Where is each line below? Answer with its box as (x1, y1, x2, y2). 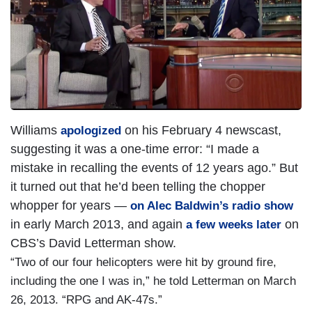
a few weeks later (186, 217, 281, 231)
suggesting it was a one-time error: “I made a (10, 141, 259, 156)
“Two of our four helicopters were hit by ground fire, (10, 255, 276, 269)
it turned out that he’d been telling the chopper (10, 179, 265, 194)
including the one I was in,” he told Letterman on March (10, 274, 296, 288)
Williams (10, 123, 61, 137)
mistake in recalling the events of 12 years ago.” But (10, 160, 298, 175)
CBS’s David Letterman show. (10, 235, 176, 250)
